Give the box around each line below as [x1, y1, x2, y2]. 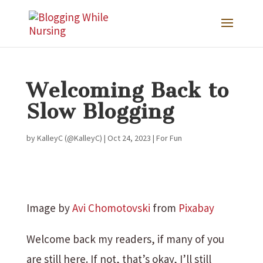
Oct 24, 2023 [107, 133, 151, 143]
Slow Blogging [26, 99, 174, 124]
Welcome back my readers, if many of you [26, 232, 224, 246]
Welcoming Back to [26, 78, 229, 103]
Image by [26, 201, 72, 215]
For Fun [156, 133, 182, 143]
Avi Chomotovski [72, 201, 150, 215]
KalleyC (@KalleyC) [36, 133, 102, 143]
